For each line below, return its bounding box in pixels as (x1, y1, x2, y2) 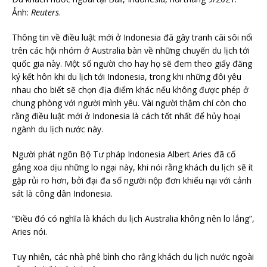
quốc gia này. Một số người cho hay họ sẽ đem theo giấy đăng (12, 58, 252, 70)
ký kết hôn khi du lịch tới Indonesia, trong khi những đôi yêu (12, 71, 241, 83)
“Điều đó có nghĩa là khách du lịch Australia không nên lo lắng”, (12, 213, 254, 225)
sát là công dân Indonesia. (12, 188, 113, 200)
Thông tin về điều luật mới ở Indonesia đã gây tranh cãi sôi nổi (12, 32, 253, 44)
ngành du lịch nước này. (12, 123, 103, 135)
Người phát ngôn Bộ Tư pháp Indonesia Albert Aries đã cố (12, 148, 235, 160)
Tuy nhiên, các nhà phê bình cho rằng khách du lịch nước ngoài (12, 251, 254, 263)
